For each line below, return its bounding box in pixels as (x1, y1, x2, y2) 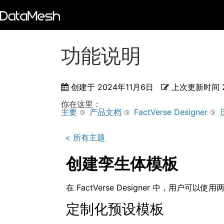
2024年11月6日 (97, 82, 153, 92)
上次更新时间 (171, 82, 219, 92)
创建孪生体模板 (66, 154, 178, 174)
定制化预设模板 (66, 200, 164, 217)
